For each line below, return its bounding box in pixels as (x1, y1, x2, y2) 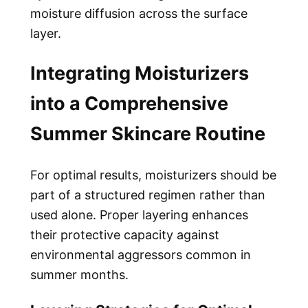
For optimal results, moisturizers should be (30, 167, 276, 182)
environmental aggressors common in (30, 247, 251, 262)
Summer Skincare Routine (30, 122, 265, 146)
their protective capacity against (30, 227, 219, 242)
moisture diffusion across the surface (30, 6, 247, 21)
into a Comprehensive (30, 92, 228, 115)
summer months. (30, 267, 129, 282)
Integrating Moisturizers (30, 62, 249, 85)
